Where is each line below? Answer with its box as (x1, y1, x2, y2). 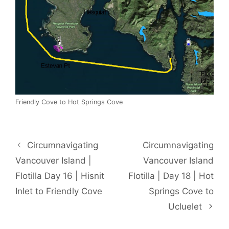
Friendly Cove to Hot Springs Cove (15, 98, 123, 106)
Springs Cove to (149, 186, 214, 196)
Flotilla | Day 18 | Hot (128, 170, 214, 181)
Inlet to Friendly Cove (15, 186, 102, 196)
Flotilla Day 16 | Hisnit (15, 170, 104, 181)
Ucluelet (168, 201, 202, 212)
